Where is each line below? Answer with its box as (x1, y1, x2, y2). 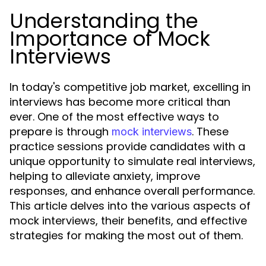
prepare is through (9, 124, 112, 139)
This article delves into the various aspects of (9, 198, 251, 213)
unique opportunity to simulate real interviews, (9, 154, 255, 169)
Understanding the (9, 7, 198, 35)
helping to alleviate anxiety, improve (9, 169, 200, 183)
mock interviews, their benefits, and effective (9, 213, 247, 228)
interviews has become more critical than (9, 94, 230, 109)
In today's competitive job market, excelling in (9, 80, 251, 94)
